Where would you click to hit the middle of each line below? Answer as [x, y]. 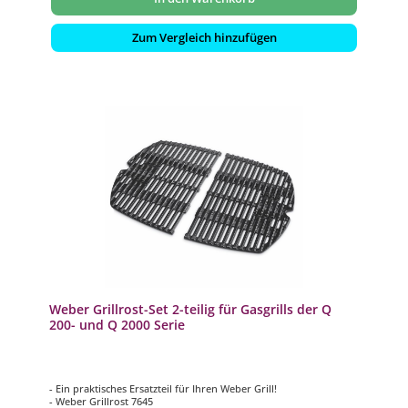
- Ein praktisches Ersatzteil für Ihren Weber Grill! [164, 389]
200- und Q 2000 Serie [117, 325]
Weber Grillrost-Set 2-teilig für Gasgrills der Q [190, 310]
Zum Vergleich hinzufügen [204, 37]
